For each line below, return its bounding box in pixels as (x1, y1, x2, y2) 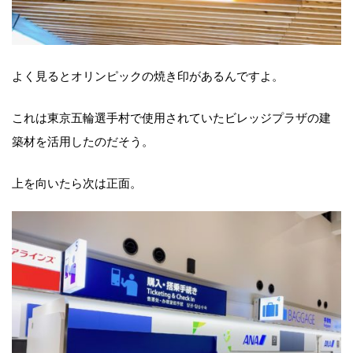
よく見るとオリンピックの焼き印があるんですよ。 (12, 65, 284, 84)
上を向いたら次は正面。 (12, 173, 142, 191)
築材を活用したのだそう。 (12, 131, 154, 149)
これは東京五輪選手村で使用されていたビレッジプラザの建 (12, 107, 331, 125)
